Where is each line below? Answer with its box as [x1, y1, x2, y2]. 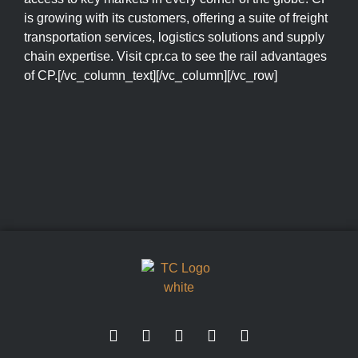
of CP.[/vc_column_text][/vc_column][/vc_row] [24, 69, 277, 83]
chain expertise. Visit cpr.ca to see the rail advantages [24, 50, 327, 64]
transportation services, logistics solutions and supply [24, 30, 324, 45]
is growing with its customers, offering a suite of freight [24, 11, 328, 26]
